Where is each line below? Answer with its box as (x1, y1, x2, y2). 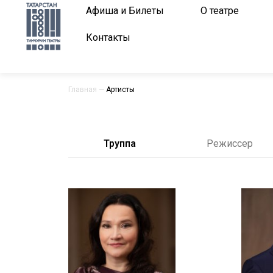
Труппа (104, 138, 136, 149)
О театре (200, 5, 239, 16)
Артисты (106, 85, 135, 94)
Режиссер (207, 138, 253, 149)
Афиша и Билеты (86, 5, 164, 16)
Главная (68, 85, 97, 94)
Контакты (86, 32, 130, 43)
